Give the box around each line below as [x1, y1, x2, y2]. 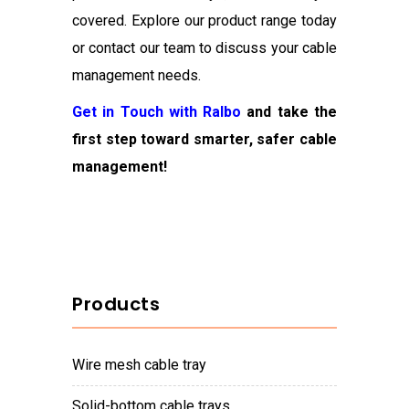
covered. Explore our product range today [72, 12, 337, 30]
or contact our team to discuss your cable [72, 39, 337, 58]
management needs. [72, 67, 201, 85]
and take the [241, 103, 338, 121]
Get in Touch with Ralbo [72, 103, 242, 121]
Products [72, 291, 160, 318]
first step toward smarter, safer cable [72, 131, 337, 149]
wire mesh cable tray [85, 356, 206, 374]
